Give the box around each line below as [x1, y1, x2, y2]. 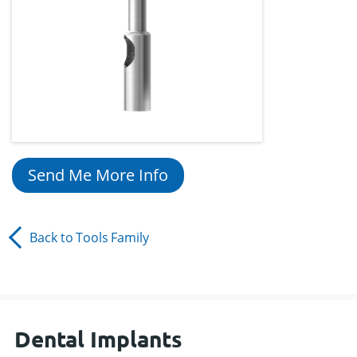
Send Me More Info [96, 163, 168, 186]
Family [111, 228, 149, 246]
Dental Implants [14, 324, 182, 352]
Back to [29, 228, 73, 246]
